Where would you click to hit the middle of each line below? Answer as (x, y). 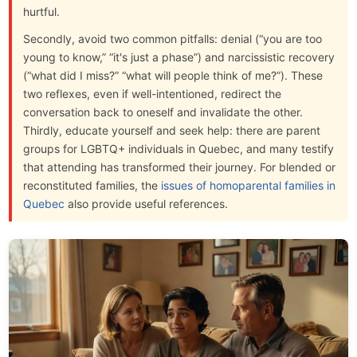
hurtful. (42, 11)
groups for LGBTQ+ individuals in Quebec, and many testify (179, 148)
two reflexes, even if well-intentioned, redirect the (153, 93)
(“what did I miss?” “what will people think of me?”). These (173, 75)
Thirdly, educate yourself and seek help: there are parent (172, 130)
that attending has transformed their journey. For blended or (180, 167)
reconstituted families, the (92, 185)
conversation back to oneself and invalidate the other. (163, 112)
